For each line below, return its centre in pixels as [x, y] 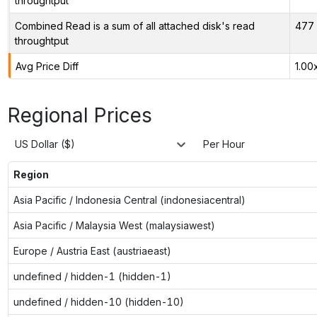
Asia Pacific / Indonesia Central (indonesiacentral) [129, 200]
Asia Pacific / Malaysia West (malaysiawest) [114, 225]
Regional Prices [80, 115]
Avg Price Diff [47, 66]
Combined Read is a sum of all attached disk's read [134, 25]
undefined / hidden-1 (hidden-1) [92, 276]
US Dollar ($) [45, 144]
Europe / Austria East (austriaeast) [92, 250]
